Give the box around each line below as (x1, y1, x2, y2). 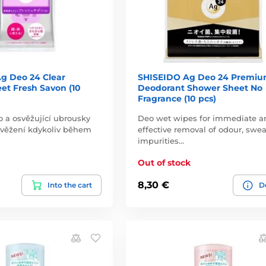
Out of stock (137, 157, 191, 168)
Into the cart (47, 180, 92, 189)
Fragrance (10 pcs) (137, 93, 216, 104)
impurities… (137, 135, 184, 145)
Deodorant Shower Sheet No (137, 82, 262, 93)
